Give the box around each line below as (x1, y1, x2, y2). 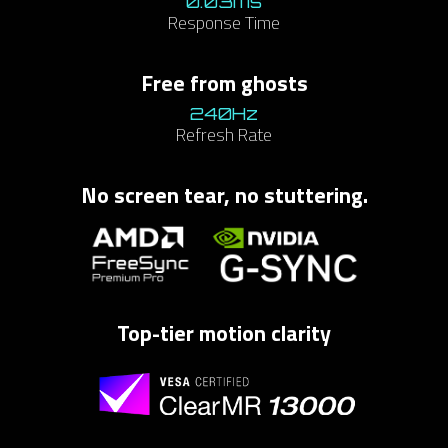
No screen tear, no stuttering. (80, 178, 368, 212)
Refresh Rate (176, 121, 272, 149)
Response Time (168, 9, 280, 37)
